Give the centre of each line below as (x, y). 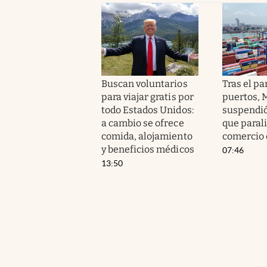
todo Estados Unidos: (148, 110)
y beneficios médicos (148, 149)
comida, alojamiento (147, 136)
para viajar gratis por (148, 97)
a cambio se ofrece (143, 123)
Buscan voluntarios (145, 83)
